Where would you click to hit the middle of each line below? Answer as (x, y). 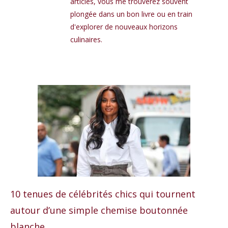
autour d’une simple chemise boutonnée (99, 210)
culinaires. (86, 40)
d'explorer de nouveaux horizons (124, 27)
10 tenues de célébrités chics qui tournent (103, 194)
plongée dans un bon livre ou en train (131, 14)
